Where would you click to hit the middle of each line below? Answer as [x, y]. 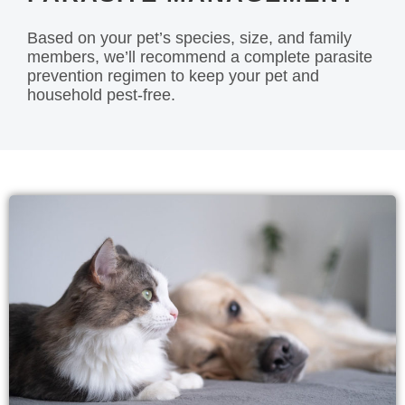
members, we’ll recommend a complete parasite [200, 57]
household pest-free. [101, 95]
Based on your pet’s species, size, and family [189, 38]
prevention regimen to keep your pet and [173, 76]
